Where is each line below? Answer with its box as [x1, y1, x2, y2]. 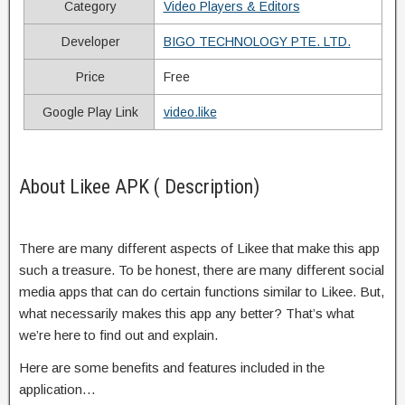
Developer [57, 33, 120, 49]
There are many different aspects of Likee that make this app [19, 240, 380, 256]
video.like [163, 104, 217, 119]
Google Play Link [39, 104, 138, 119]
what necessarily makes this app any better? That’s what [19, 305, 354, 321]
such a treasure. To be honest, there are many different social [19, 261, 384, 278]
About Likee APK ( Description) [19, 174, 259, 198]
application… [19, 381, 96, 397]
